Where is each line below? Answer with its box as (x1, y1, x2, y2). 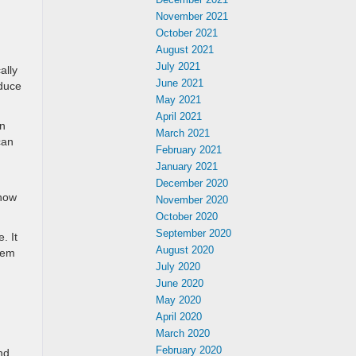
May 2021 (156, 94, 201, 106)
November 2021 (156, 10, 228, 22)
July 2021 (156, 60, 200, 72)
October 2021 (156, 27, 218, 39)
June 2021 (156, 77, 203, 89)
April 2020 (156, 311, 202, 323)
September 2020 (156, 227, 231, 239)
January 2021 (156, 161, 218, 172)
